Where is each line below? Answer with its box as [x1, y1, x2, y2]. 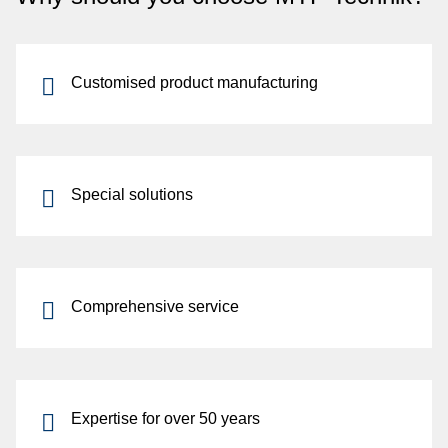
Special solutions [71, 186, 193, 203]
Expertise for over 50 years [71, 410, 260, 427]
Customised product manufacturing [71, 74, 318, 91]
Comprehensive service [71, 298, 239, 315]
